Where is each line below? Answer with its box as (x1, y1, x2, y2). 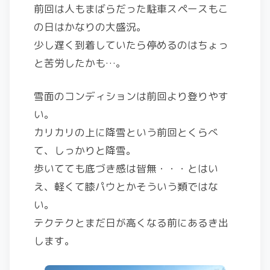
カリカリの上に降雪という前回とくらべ (34, 125, 218, 139)
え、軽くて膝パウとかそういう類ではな (34, 180, 218, 193)
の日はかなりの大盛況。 (34, 20, 146, 34)
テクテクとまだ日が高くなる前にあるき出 (34, 216, 228, 230)
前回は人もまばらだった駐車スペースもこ (34, 2, 228, 16)
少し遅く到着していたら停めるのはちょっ (34, 38, 228, 52)
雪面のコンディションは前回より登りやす (34, 89, 228, 103)
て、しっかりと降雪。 (34, 143, 136, 157)
